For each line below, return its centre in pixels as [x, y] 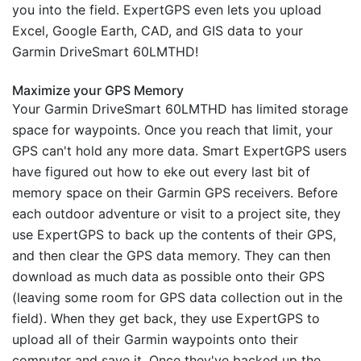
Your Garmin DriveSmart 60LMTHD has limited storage [180, 108]
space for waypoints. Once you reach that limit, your [172, 129]
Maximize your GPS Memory [98, 90]
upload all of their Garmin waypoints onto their [155, 339]
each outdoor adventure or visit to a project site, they [176, 213]
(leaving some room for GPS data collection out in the [177, 297]
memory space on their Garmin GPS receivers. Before [175, 192]
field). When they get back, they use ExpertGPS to [166, 318]
